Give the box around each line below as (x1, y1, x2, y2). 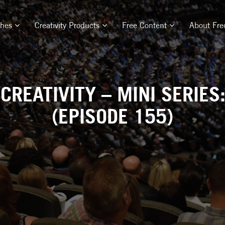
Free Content (122, 20, 169, 30)
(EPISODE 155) (52, 104, 173, 129)
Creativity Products (35, 20, 102, 30)
